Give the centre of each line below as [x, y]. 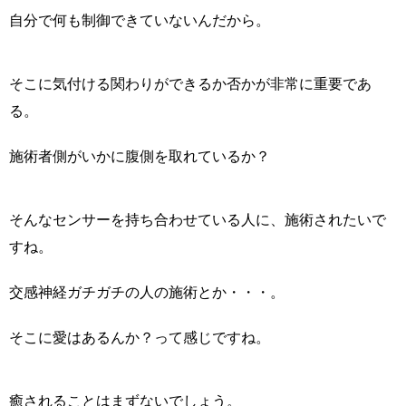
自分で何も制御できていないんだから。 [140, 20]
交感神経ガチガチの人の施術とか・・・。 [147, 292]
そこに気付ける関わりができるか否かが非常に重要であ [190, 83]
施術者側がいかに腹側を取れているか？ [140, 156]
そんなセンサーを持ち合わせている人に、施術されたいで [198, 219]
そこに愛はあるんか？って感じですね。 [140, 337]
